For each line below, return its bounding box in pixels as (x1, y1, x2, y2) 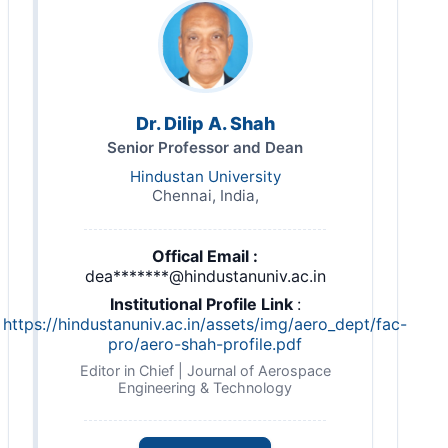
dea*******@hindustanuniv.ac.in (84, 266, 326, 286)
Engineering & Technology (118, 379, 292, 396)
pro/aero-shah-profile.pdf (108, 334, 302, 354)
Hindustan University (129, 167, 281, 186)
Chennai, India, (151, 186, 259, 205)
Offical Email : (152, 246, 258, 266)
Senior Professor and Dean (107, 138, 303, 157)
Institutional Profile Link (109, 294, 297, 314)
